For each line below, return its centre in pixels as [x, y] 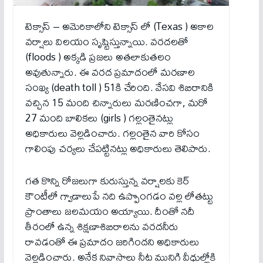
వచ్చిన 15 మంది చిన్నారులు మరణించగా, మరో [116, 103]
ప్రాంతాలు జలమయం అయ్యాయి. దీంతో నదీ [110, 211]
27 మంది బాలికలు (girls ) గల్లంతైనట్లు [99, 118]
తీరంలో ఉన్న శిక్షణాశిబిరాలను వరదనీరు [102, 226]
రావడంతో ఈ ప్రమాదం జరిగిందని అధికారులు [112, 241]
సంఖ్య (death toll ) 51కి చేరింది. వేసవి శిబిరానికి [119, 87]
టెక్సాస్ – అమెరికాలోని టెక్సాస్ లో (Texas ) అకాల [119, 26]
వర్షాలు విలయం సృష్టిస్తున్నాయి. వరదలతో [106, 42]
